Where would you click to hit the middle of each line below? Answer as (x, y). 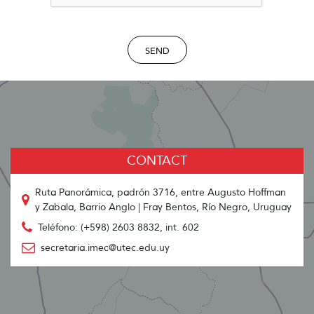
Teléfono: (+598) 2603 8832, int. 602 (118, 228)
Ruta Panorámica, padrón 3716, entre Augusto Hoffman (161, 193)
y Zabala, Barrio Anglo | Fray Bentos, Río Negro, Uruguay (163, 207)
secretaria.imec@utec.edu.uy (105, 248)
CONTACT (157, 161)
